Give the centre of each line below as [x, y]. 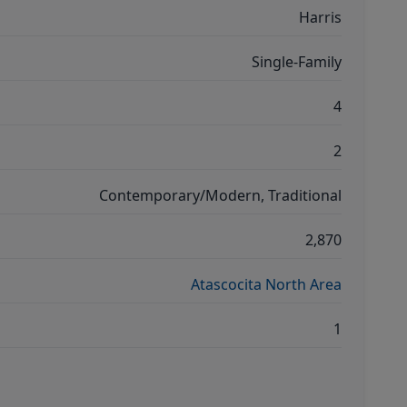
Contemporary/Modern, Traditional [220, 195]
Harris [320, 17]
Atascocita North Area [266, 284]
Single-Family [297, 62]
